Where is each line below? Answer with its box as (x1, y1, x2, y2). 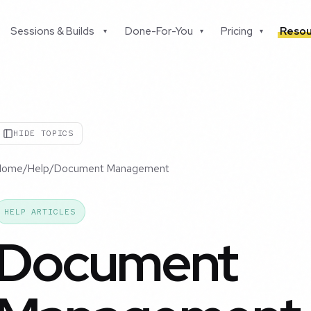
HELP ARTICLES (3, 206, 76, 218)
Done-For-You (124, 24, 193, 38)
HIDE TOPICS (13, 128, 74, 140)
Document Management (54, 162, 169, 176)
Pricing (221, 24, 253, 38)
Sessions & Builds (10, 24, 95, 38)
